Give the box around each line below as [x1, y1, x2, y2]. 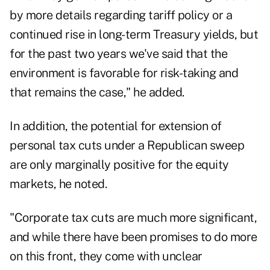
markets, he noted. [10, 177, 107, 192]
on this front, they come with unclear [10, 249, 202, 264]
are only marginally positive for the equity [10, 157, 229, 172]
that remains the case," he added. [10, 85, 184, 100]
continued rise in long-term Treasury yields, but [10, 27, 258, 42]
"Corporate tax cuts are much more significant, [10, 210, 257, 225]
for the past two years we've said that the [10, 46, 227, 61]
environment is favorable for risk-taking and [10, 66, 238, 81]
